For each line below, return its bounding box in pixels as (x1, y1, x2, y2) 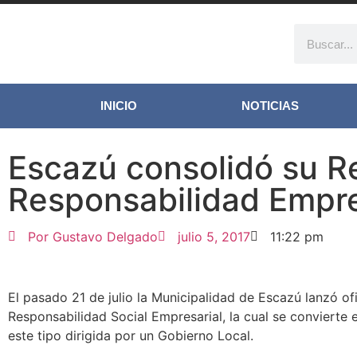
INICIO (100, 99, 137, 112)
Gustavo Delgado (49, 229, 158, 245)
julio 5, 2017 (178, 229, 250, 245)
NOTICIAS (241, 99, 300, 112)
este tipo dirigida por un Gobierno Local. (8, 328, 253, 343)
